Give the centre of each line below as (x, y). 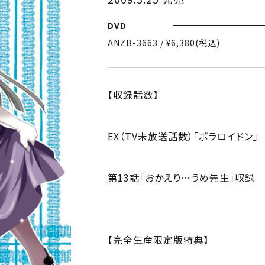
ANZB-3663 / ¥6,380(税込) (164, 42)
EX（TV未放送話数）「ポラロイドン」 (183, 136)
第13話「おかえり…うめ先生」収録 (181, 177)
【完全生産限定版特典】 (158, 239)
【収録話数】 (133, 94)
